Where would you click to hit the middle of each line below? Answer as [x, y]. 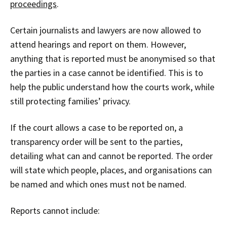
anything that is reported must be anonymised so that [113, 59]
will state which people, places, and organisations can [111, 170]
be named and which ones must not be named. [98, 184]
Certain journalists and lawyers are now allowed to [106, 30]
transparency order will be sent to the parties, [96, 142]
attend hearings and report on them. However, [98, 45]
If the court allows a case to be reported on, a [97, 128]
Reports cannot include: [55, 211]
